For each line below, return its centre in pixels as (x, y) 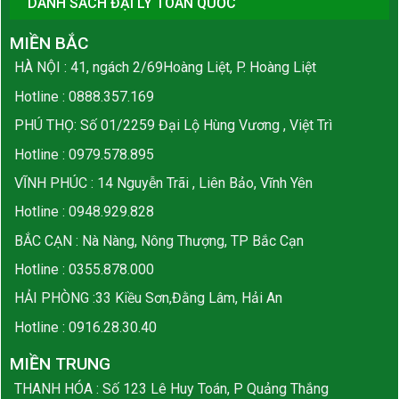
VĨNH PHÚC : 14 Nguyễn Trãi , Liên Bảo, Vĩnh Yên (163, 183)
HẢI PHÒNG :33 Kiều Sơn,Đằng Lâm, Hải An (148, 298)
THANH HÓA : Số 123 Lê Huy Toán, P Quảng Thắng (171, 388)
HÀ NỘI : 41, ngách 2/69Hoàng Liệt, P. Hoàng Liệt (165, 68)
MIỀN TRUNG (60, 364)
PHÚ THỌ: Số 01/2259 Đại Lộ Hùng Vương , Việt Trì (173, 126)
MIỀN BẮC (49, 43)
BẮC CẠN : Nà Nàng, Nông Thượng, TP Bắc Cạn (159, 240)
